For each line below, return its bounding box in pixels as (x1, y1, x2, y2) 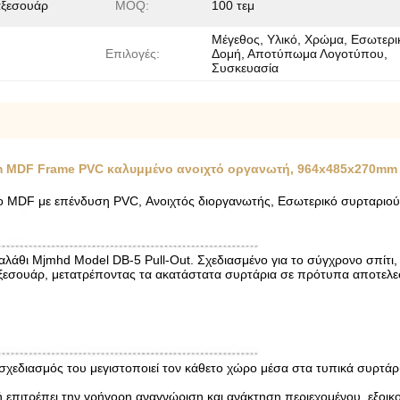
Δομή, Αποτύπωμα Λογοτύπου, (212, 46, 387, 62)
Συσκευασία (212, 61, 279, 76)
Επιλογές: (104, 46, 160, 62)
